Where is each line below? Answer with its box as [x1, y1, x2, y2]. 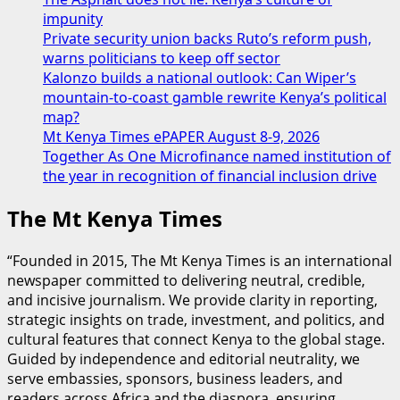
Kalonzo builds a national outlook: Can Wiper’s [43, 68, 356, 88]
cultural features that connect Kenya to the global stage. [7, 329, 385, 349]
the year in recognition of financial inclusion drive [43, 166, 377, 187]
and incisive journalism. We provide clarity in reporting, [7, 289, 378, 310]
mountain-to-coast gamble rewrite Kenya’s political [43, 87, 387, 108]
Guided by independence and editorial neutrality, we [7, 348, 360, 369]
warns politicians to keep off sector [43, 48, 280, 69]
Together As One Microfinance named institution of [43, 146, 391, 167]
